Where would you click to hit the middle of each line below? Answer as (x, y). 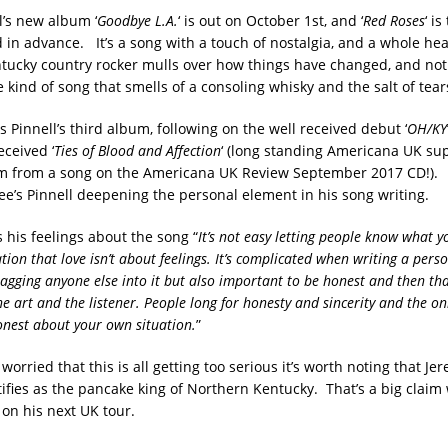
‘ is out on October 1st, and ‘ (270, 20)
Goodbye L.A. (137, 20)
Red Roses (393, 20)
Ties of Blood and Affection (137, 150)
